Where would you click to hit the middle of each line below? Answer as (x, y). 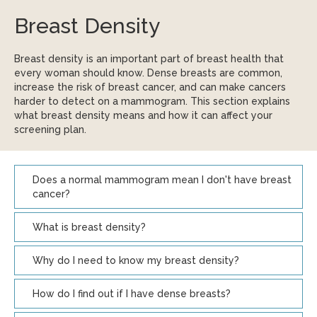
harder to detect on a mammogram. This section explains (152, 101)
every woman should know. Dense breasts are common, (148, 73)
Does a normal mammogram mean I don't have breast (162, 180)
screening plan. (50, 129)
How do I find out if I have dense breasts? (132, 294)
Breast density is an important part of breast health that (149, 59)
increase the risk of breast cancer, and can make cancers (150, 87)
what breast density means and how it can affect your (143, 115)
